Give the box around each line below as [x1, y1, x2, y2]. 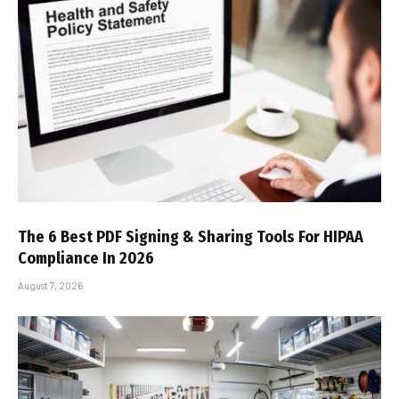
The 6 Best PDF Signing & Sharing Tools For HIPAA [18, 226, 363, 247]
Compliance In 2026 [18, 248, 154, 268]
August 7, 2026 [18, 279, 83, 291]
